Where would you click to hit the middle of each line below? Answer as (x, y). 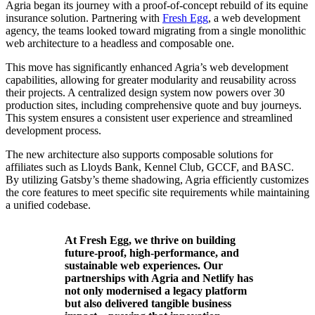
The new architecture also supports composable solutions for (139, 154)
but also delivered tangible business (148, 303)
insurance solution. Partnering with (84, 18)
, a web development (254, 18)
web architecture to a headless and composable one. (120, 43)
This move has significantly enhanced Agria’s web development (147, 67)
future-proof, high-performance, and (152, 252)
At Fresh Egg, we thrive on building (150, 240)
